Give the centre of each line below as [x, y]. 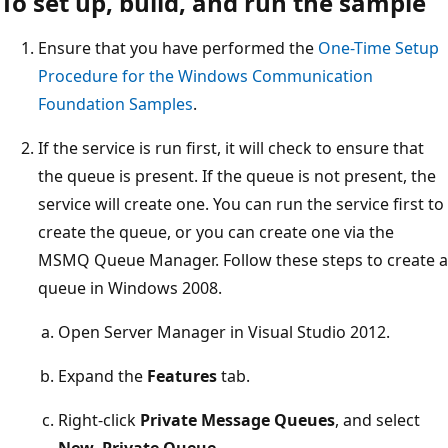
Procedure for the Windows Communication [205, 75]
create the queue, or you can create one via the [216, 231]
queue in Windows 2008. [130, 287]
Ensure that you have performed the [178, 47]
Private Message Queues [237, 419]
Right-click [99, 419]
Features [182, 375]
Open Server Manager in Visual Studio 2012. [224, 331]
